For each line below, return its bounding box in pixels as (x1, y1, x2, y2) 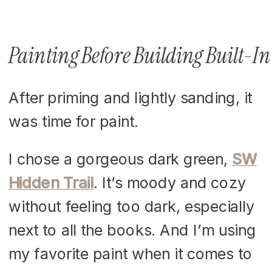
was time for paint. (8, 112, 139, 130)
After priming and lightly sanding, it (8, 88, 253, 106)
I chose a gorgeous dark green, (8, 149, 233, 168)
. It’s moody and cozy (93, 173, 246, 191)
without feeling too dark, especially (8, 197, 254, 215)
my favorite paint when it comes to (8, 244, 253, 263)
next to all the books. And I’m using (8, 220, 256, 239)
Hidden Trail (8, 173, 94, 191)
